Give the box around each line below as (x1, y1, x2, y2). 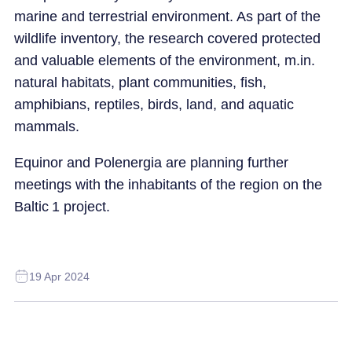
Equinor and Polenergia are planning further (13, 154, 288, 170)
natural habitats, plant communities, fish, (13, 74, 266, 90)
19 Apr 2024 (28, 269, 90, 283)
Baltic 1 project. (13, 198, 114, 214)
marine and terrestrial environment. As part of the (13, 8, 321, 24)
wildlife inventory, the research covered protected (13, 30, 321, 46)
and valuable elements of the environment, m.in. (13, 52, 315, 68)
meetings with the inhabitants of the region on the (13, 176, 322, 192)
